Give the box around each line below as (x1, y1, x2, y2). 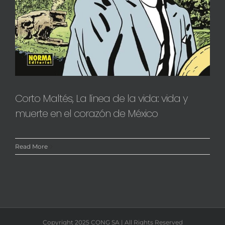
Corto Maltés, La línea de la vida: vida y (15, 91, 187, 106)
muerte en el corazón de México (15, 106, 158, 121)
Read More (15, 143, 48, 151)
